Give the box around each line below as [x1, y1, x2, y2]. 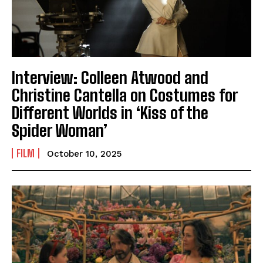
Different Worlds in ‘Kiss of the [12, 103, 208, 123]
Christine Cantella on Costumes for [12, 85, 238, 106]
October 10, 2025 [47, 149, 122, 160]
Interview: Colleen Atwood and [12, 68, 208, 88]
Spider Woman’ [12, 120, 107, 141]
